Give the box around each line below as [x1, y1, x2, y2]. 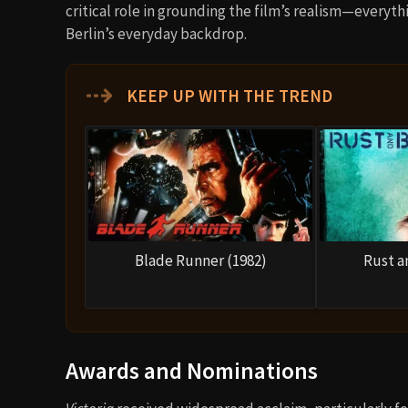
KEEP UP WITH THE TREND [123, 84, 332, 107]
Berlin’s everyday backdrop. [66, 23, 247, 44]
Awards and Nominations [66, 356, 318, 386]
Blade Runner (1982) [134, 250, 267, 270]
